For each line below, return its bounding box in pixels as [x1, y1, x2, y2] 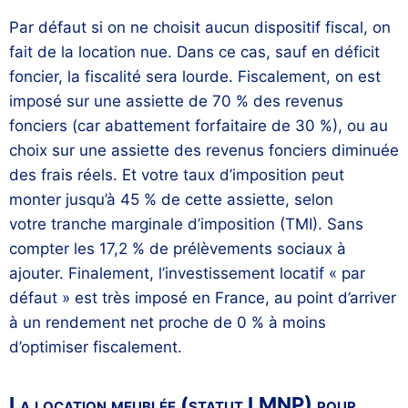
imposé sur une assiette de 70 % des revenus [9, 92, 343, 111]
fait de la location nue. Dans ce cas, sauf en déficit [9, 43, 380, 62]
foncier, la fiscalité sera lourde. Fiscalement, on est [9, 67, 381, 87]
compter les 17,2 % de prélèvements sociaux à [9, 240, 346, 259]
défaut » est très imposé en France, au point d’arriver [9, 289, 396, 308]
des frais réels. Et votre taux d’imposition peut [9, 166, 344, 185]
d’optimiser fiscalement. [9, 338, 182, 357]
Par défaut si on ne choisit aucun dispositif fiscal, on [9, 18, 391, 37]
